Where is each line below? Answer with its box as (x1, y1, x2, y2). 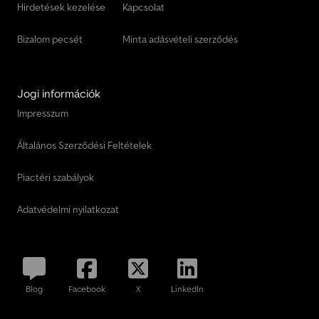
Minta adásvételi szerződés (122, 33, 238, 46)
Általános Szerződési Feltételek (17, 139, 152, 152)
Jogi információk (17, 86, 100, 101)
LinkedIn (171, 283, 204, 295)
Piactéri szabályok (17, 171, 94, 184)
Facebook (68, 283, 105, 295)
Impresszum (17, 107, 68, 120)
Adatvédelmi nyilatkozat (17, 203, 119, 216)
